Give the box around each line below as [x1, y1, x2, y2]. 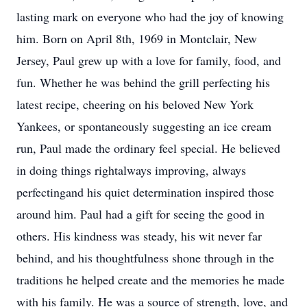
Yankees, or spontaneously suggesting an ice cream [16, 118, 271, 134]
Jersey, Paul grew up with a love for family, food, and [16, 52, 281, 69]
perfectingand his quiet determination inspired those [16, 184, 274, 200]
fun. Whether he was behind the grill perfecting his [16, 74, 270, 90]
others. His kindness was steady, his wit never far [16, 228, 262, 244]
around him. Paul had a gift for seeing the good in [16, 206, 265, 222]
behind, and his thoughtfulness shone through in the [16, 249, 274, 266]
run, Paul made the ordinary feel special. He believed [16, 140, 280, 156]
